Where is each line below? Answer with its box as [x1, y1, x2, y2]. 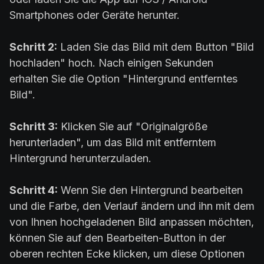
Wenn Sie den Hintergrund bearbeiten [58, 184, 243, 197]
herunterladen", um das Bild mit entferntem [9, 136, 216, 149]
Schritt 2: [9, 41, 57, 54]
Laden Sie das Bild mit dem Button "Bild [57, 41, 254, 54]
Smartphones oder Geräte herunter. [9, 9, 180, 22]
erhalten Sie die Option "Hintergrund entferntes [9, 72, 237, 85]
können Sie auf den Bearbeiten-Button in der [9, 232, 226, 245]
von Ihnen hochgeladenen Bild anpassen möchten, [9, 216, 254, 229]
